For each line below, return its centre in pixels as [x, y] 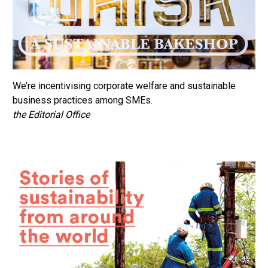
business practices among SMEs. [83, 100]
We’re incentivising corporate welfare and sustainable [124, 86]
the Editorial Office [51, 115]
